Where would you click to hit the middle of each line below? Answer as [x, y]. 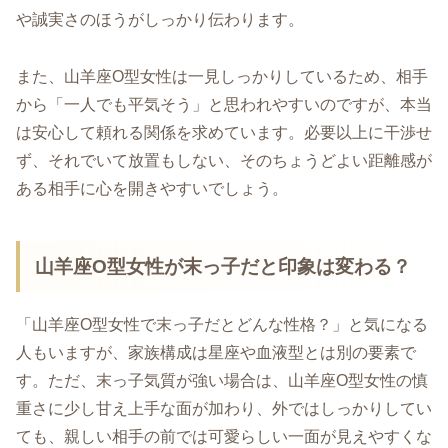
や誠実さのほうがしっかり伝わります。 [160, 19]
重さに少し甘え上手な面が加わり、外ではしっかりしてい [224, 409]
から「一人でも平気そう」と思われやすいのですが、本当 [224, 104]
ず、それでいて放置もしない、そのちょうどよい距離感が [224, 160]
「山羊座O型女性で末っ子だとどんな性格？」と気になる [222, 325]
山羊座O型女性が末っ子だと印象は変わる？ [223, 266]
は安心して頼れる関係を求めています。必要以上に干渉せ [224, 132]
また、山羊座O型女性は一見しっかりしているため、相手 [222, 76]
